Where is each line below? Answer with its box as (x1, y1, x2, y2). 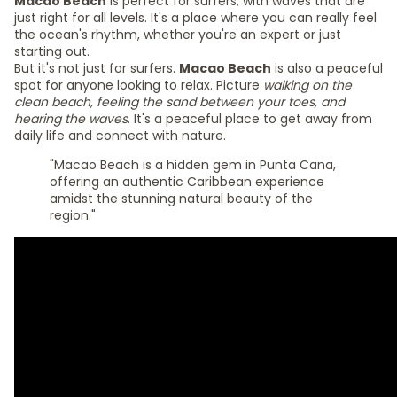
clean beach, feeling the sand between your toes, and (14, 93, 345, 111)
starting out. (14, 43, 90, 60)
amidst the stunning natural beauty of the (50, 190, 313, 207)
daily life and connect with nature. (14, 127, 226, 144)
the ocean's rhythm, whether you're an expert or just (14, 26, 341, 43)
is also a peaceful (271, 59, 383, 77)
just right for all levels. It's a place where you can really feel (14, 9, 377, 27)
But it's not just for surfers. (14, 59, 179, 77)
